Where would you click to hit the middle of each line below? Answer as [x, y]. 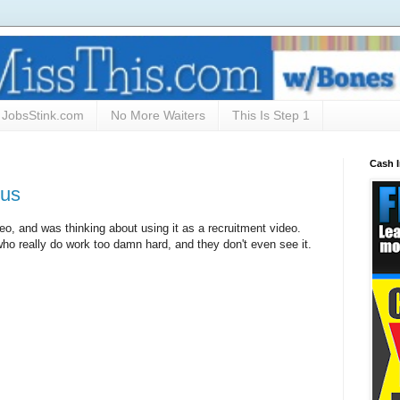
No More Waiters [158, 116]
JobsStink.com [43, 116]
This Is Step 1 [271, 116]
